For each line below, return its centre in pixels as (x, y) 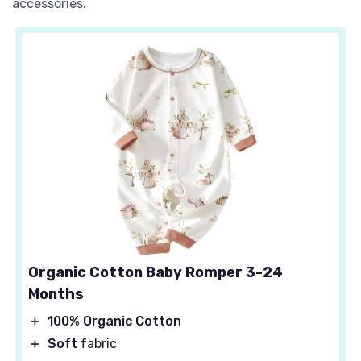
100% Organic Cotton (114, 322)
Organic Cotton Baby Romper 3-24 (156, 273)
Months (56, 295)
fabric (97, 344)
